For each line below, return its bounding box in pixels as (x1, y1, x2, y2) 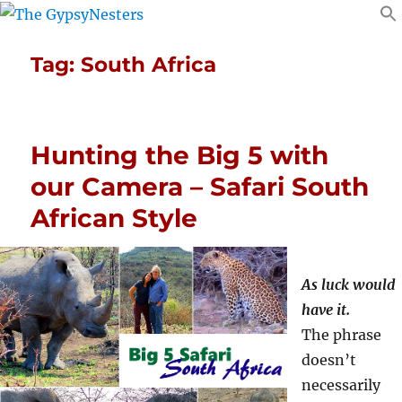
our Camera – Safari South (31, 170, 370, 202)
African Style (31, 202, 198, 233)
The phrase (301, 325, 381, 344)
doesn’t (301, 350, 356, 369)
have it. (301, 300, 350, 319)
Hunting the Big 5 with (31, 139, 329, 170)
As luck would (301, 275, 396, 293)
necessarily (301, 375, 380, 394)
